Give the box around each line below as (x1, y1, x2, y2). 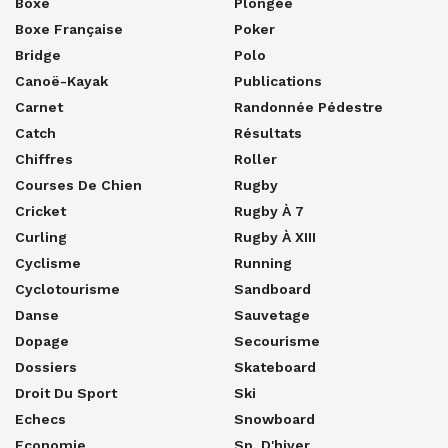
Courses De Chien (15, 176, 142, 193)
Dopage (15, 332, 69, 349)
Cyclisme (15, 254, 81, 271)
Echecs (15, 410, 66, 427)
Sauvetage (234, 306, 310, 323)
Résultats (234, 124, 302, 141)
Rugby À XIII (234, 228, 316, 245)
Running (234, 254, 292, 271)
